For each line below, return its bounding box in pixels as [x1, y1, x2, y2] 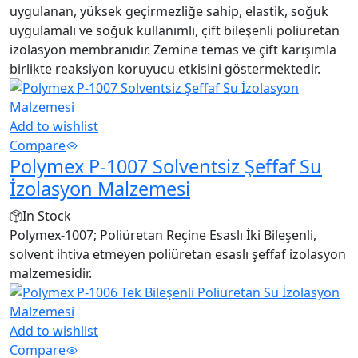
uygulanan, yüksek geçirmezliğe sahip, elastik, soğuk [10, 2, 328, 20]
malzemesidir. [10, 264, 92, 282]
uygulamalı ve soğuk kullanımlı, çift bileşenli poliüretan [10, 21, 340, 39]
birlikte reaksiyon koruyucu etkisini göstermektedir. [10, 59, 320, 78]
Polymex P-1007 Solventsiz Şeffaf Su [10, 153, 322, 179]
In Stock [22, 206, 71, 225]
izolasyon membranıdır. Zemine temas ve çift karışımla [10, 40, 336, 58]
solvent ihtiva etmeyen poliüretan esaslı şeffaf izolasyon [10, 245, 346, 263]
